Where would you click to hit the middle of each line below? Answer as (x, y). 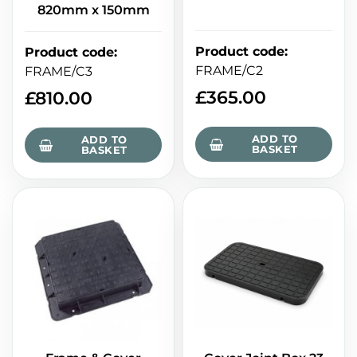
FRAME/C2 (229, 71)
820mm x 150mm (93, 10)
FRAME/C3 (59, 72)
